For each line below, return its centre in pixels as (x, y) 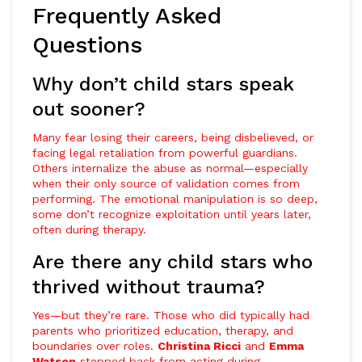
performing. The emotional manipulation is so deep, (175, 199)
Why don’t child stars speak (163, 84)
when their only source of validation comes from (166, 183)
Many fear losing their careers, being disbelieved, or (173, 137)
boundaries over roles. (95, 346)
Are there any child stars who (173, 262)
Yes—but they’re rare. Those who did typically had (171, 315)
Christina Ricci (199, 346)
